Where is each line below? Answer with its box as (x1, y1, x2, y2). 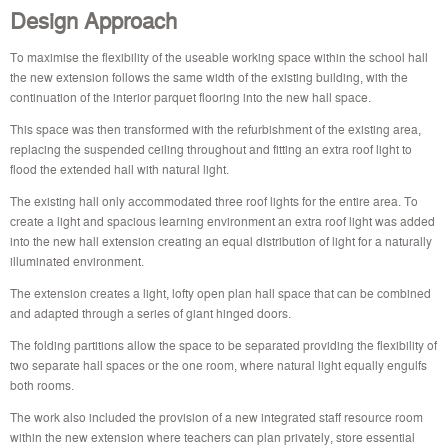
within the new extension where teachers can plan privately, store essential (10, 427, 415, 445)
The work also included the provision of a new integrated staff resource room (10, 407, 423, 425)
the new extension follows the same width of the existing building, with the (10, 67, 408, 85)
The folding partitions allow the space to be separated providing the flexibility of (10, 335, 437, 353)
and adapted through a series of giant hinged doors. (10, 303, 291, 321)
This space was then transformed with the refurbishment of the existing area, (10, 119, 421, 137)
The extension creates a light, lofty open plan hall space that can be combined (10, 283, 431, 301)
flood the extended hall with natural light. (10, 159, 229, 177)
